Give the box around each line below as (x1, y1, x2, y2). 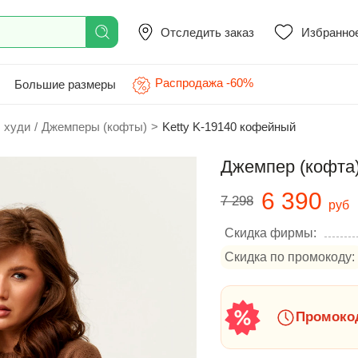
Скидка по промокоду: (225, 250, 355, 264)
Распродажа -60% (155, 76, 253, 89)
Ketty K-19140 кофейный (162, 120, 296, 133)
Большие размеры (14, 77, 116, 91)
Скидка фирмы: (225, 226, 316, 240)
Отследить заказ (161, 25, 254, 39)
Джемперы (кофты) (42, 120, 147, 133)
